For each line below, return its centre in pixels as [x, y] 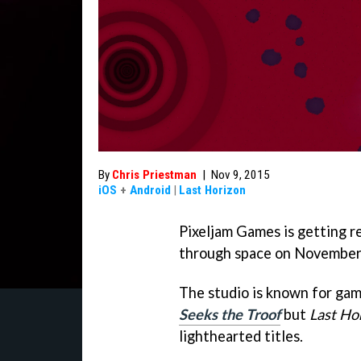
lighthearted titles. [241, 336]
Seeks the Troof [230, 314]
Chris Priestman [154, 175]
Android [150, 190]
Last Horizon [212, 190]
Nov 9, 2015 [241, 175]
